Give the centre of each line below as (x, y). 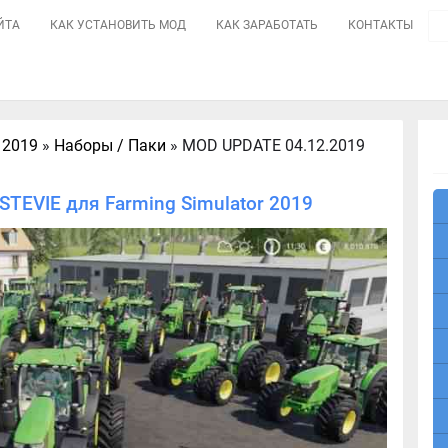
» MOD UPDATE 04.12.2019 (266, 145)
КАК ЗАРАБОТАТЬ (267, 25)
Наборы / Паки (110, 145)
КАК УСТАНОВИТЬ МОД (118, 25)
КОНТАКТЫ (381, 25)
